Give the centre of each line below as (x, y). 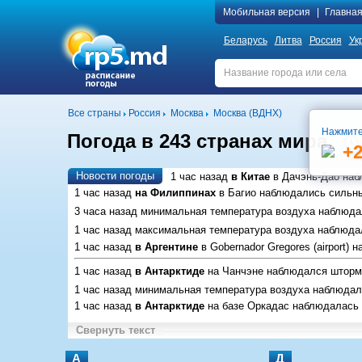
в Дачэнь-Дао (306, 177)
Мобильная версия (266, 12)
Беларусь (245, 40)
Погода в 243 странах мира (197, 141)
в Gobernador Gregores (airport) (275, 246)
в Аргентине (166, 246)
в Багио (237, 193)
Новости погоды (115, 176)
